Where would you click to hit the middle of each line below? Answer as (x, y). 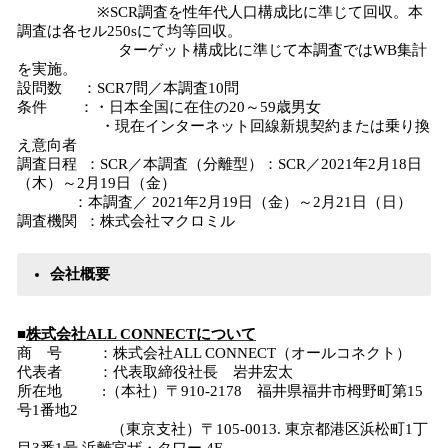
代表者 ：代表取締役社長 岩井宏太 (155, 372)
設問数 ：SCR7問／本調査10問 (128, 88)
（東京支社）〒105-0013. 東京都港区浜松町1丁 (222, 429)
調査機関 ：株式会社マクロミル (126, 221)
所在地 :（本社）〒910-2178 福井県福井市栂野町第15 (220, 391)
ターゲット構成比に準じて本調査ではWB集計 (222, 50)
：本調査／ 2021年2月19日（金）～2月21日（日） (214, 202)
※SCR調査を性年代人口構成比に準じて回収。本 (220, 12)
